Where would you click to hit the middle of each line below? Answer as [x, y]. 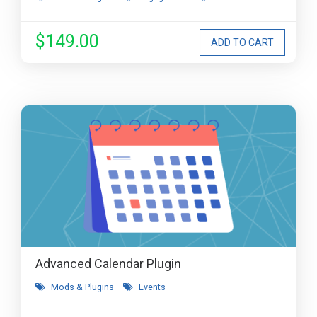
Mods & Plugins [82, 287]
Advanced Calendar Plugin [108, 264]
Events [152, 287]
